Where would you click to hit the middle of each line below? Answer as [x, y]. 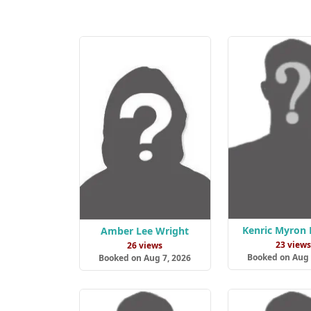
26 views [145, 246]
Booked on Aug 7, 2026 [145, 258]
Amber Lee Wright [145, 231]
